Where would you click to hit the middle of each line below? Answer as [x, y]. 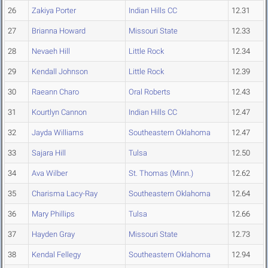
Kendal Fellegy [56, 255]
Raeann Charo [55, 92]
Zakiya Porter [54, 11]
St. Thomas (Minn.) [161, 173]
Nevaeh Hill [51, 51]
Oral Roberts [150, 92]
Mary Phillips [53, 214]
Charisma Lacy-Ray [65, 194]
